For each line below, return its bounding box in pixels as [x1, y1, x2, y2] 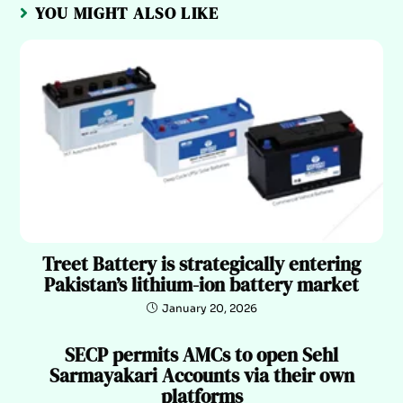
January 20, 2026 [161, 301, 257, 316]
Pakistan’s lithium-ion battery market [44, 272, 359, 299]
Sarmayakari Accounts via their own [49, 363, 354, 390]
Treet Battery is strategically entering [42, 251, 361, 278]
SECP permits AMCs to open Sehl [65, 342, 338, 369]
